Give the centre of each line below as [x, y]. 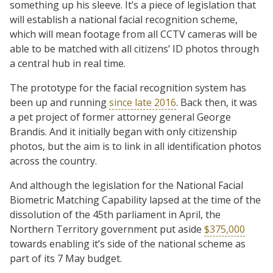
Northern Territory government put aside [107, 229]
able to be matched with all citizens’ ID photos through [134, 48]
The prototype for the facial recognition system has [128, 87]
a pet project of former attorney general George [120, 117]
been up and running [59, 102]
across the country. [53, 161]
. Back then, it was [217, 102]
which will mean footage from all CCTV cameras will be [133, 34]
